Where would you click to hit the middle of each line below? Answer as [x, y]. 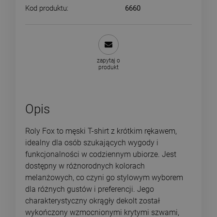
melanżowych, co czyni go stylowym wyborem [104, 177]
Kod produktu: [47, 8]
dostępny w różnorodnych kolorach [85, 166]
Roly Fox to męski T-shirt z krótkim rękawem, [101, 131]
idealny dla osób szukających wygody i [92, 142]
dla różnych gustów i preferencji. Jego [90, 189]
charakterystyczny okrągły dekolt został [93, 201]
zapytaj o [108, 60]
